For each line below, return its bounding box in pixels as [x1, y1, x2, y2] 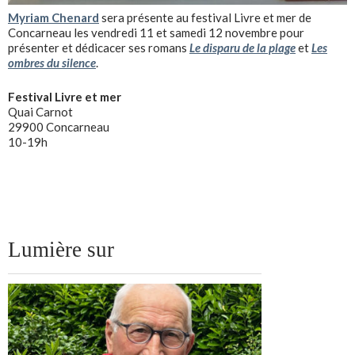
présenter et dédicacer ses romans [8, 40, 189, 55]
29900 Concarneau [8, 120, 109, 135]
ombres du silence [8, 55, 96, 71]
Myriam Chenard [8, 10, 99, 25]
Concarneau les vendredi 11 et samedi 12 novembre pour [8, 25, 304, 40]
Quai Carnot [8, 105, 73, 120]
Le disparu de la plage [189, 40, 296, 55]
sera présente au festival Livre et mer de [99, 10, 311, 25]
